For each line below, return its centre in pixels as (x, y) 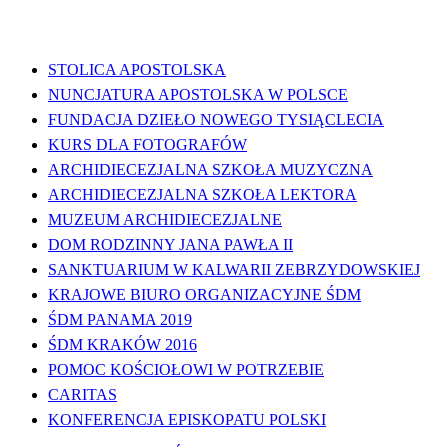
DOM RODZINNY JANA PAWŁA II (170, 244)
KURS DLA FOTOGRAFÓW (147, 144)
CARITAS (82, 394)
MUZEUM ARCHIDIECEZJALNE (165, 219)
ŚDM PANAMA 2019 (120, 319)
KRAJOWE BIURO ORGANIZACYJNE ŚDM (204, 294)
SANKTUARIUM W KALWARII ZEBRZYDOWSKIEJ (234, 269)
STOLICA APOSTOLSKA (137, 69)
